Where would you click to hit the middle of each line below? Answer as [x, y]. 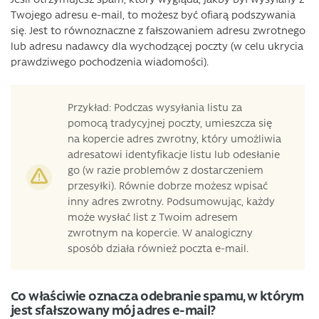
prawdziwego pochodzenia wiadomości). [110, 61]
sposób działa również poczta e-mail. [158, 248]
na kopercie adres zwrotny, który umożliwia [174, 138]
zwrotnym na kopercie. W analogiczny [160, 232]
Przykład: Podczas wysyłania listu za [155, 107]
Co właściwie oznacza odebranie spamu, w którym [157, 296]
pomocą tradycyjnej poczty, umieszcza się [170, 122]
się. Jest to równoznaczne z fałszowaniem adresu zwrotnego [158, 30]
